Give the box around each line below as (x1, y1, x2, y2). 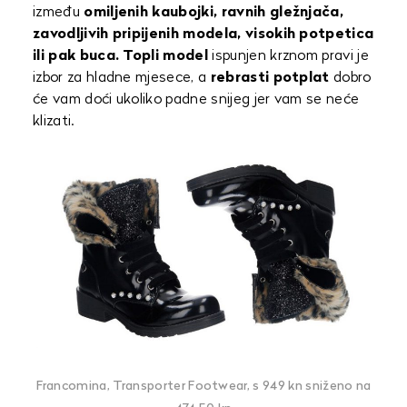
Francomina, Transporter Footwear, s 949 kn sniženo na (35, 379, 372, 393)
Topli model (123, 49, 209, 64)
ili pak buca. (33, 49, 124, 64)
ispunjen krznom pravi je (208, 49, 370, 64)
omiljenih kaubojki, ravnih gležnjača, (84, 5, 344, 20)
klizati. (33, 114, 74, 129)
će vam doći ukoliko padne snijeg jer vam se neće (33, 93, 360, 107)
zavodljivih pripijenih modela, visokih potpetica (33, 27, 374, 42)
